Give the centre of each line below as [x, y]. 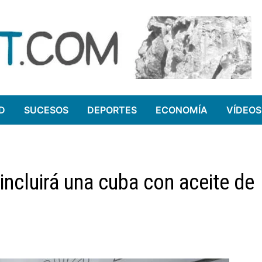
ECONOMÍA [182, 110]
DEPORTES [112, 110]
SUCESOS [46, 110]
